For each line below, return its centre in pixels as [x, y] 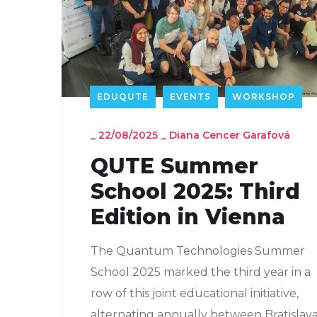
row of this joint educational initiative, [195, 293]
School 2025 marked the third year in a [201, 272]
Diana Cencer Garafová [230, 135]
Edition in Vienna [188, 217]
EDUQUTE [123, 96]
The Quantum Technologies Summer [198, 250]
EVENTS [190, 96]
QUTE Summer [174, 166]
